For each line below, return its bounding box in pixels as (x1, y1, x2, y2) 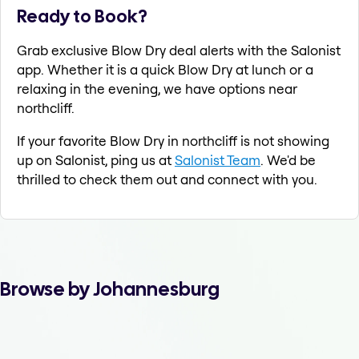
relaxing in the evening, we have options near (17, 80, 297, 98)
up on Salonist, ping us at (17, 151, 175, 169)
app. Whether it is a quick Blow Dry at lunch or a (17, 61, 313, 79)
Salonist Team (175, 151, 260, 169)
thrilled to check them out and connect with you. (17, 171, 317, 188)
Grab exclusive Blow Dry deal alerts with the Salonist (17, 42, 341, 59)
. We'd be (260, 151, 316, 169)
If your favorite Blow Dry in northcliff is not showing (17, 132, 329, 150)
